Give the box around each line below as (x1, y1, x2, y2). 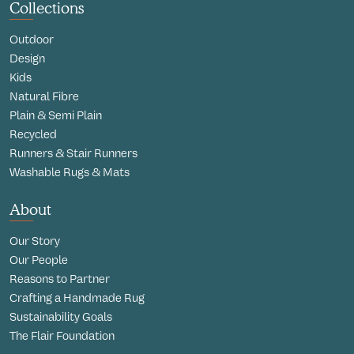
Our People (9, 253, 68, 267)
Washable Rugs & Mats (9, 165, 130, 179)
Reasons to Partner (9, 272, 110, 286)
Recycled (9, 127, 57, 141)
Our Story (9, 234, 60, 248)
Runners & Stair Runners (9, 146, 137, 160)
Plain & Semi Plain (9, 108, 102, 122)
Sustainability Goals (9, 310, 112, 324)
